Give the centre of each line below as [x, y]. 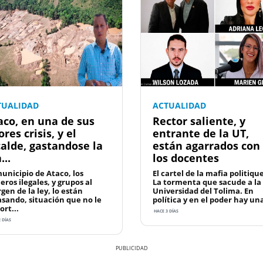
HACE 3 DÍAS [166, 211]
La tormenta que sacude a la [207, 182]
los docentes [186, 158]
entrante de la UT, [201, 134]
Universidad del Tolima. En [203, 191]
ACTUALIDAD [179, 106]
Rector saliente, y [199, 121]
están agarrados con [206, 146]
